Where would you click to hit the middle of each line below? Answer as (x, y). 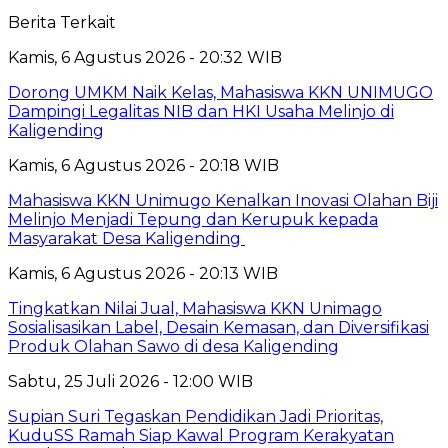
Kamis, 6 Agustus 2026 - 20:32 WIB (145, 57)
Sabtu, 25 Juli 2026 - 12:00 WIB (130, 381)
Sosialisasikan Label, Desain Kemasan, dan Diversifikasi (218, 327)
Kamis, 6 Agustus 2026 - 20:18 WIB (143, 165)
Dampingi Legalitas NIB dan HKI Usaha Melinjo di (201, 111)
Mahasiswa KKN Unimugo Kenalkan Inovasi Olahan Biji (223, 200)
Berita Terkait (62, 22)
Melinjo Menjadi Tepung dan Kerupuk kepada (193, 219)
